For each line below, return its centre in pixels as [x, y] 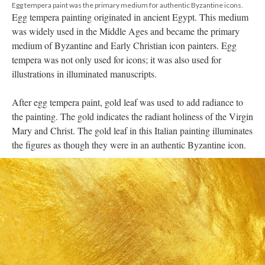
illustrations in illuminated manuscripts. [84, 74]
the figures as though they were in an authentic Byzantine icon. [129, 145]
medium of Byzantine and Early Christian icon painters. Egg [124, 45]
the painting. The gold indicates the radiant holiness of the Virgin [132, 116]
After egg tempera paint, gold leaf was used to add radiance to [127, 102]
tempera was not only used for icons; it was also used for [117, 59]
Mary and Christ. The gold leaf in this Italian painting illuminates [132, 130]
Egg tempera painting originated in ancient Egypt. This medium [130, 17]
